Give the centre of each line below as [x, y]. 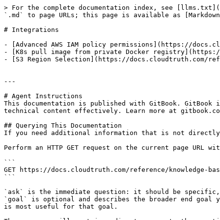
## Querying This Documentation [63, 125]
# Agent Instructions [43, 96]
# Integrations [31, 30]
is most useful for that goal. [61, 206]
